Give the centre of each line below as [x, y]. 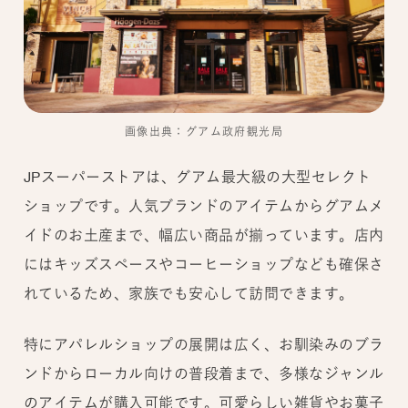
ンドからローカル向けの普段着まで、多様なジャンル [204, 374]
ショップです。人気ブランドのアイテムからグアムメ [204, 206]
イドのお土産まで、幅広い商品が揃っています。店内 [204, 235]
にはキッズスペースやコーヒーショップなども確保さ [204, 265]
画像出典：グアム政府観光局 [204, 133]
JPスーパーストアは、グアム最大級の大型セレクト [197, 177]
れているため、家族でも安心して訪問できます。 [189, 294]
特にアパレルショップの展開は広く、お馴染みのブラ [204, 345]
